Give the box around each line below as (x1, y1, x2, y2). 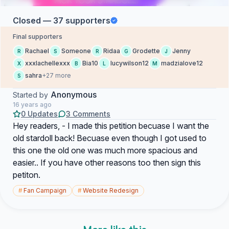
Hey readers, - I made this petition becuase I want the (13, 121, 209, 131)
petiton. (13, 170, 40, 180)
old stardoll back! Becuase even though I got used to (13, 133, 207, 143)
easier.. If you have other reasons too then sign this (13, 157, 201, 168)
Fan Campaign (24, 187, 66, 194)
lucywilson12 (110, 59, 149, 67)
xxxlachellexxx (25, 59, 70, 67)
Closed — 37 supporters (13, 15, 110, 26)
